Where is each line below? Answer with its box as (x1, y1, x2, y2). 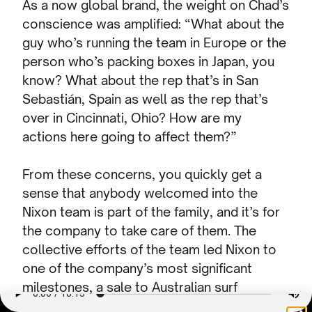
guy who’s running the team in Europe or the (22, 35, 287, 51)
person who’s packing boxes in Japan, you (22, 54, 275, 70)
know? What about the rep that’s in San (22, 72, 259, 88)
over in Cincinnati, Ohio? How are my (22, 110, 242, 126)
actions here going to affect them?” (22, 129, 237, 145)
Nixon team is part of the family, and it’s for (22, 204, 281, 220)
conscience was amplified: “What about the (22, 16, 285, 32)
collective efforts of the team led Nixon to (22, 242, 277, 258)
